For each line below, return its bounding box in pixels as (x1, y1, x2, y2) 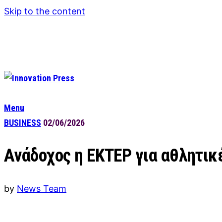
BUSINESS (4, 117, 41, 128)
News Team (17, 183, 66, 194)
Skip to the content (4, 6, 85, 16)
